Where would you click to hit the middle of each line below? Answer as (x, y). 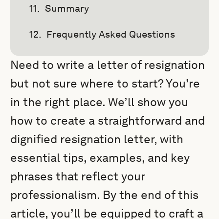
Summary (67, 8)
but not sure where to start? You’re (105, 83)
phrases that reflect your (78, 176)
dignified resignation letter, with (97, 139)
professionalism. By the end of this (105, 195)
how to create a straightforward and (108, 120)
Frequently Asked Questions (111, 34)
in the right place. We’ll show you (99, 102)
